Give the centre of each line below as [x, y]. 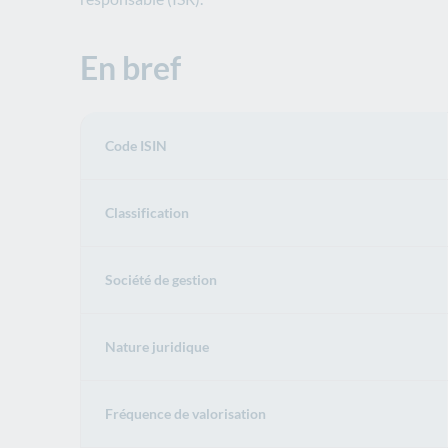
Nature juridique [157, 346]
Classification [147, 212]
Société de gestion [161, 279]
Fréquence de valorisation [185, 413]
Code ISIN [136, 145]
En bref [130, 67]
